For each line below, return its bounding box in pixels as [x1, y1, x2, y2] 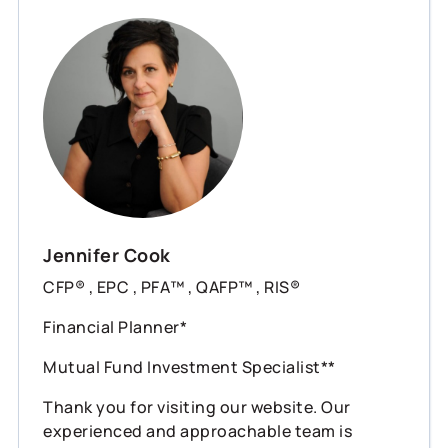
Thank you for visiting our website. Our [43, 395, 351, 418]
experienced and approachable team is [43, 419, 352, 442]
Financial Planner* [43, 315, 187, 338]
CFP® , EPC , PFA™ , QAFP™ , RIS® [43, 275, 300, 298]
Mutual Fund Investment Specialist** [43, 355, 336, 378]
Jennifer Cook [43, 242, 171, 267]
